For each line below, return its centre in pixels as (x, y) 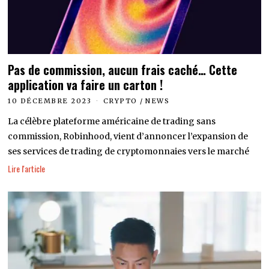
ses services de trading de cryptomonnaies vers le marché (129, 151)
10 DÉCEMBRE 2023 (50, 101)
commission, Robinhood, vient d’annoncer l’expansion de (128, 136)
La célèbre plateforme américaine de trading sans (112, 121)
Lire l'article (27, 168)
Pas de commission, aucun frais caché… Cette (123, 70)
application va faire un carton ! (86, 85)
